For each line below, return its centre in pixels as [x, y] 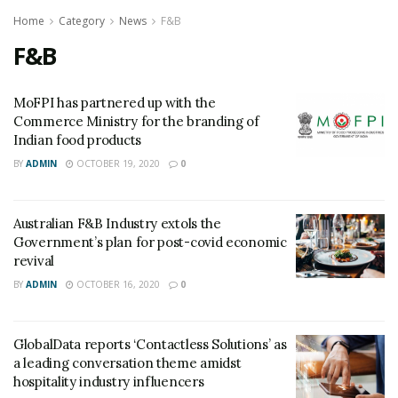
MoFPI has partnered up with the [115, 103]
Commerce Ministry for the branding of [136, 121]
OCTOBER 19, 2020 [117, 163]
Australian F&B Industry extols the [117, 223]
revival [34, 261]
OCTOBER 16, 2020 [117, 284]
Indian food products [77, 140]
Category [82, 21]
